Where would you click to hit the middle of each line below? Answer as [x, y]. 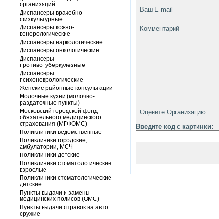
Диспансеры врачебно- [52, 12]
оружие [30, 213]
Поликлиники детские [50, 155]
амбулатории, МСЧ [46, 146]
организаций [37, 4]
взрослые [33, 169]
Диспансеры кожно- [47, 27]
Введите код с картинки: [175, 126]
